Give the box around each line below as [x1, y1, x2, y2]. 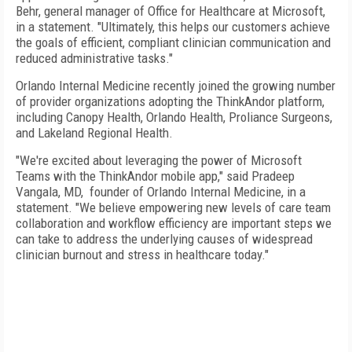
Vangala [16, 184, 58, 200]
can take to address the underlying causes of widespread [16, 231, 313, 247]
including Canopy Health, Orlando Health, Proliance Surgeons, [16, 109, 332, 125]
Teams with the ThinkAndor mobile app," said [16, 168, 251, 184]
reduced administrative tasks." [16, 50, 173, 66]
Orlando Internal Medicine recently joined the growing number [16, 78, 335, 93]
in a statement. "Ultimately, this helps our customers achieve [16, 19, 330, 35]
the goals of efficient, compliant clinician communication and [16, 35, 331, 50]
